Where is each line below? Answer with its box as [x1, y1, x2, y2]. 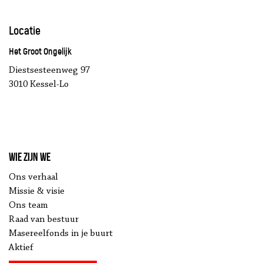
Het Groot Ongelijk [9, 45, 72, 58]
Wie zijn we [9, 150, 50, 164]
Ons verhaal [9, 173, 58, 183]
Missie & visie [9, 187, 65, 197]
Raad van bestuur [9, 215, 79, 225]
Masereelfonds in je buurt [9, 229, 113, 239]
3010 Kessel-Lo [9, 80, 69, 90]
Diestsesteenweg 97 [9, 66, 90, 76]
